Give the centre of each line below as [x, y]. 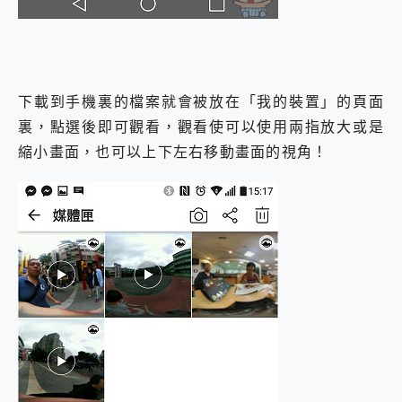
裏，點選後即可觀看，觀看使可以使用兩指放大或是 [201, 126]
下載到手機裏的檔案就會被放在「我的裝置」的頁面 [201, 101]
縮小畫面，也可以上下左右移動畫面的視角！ [173, 151]
